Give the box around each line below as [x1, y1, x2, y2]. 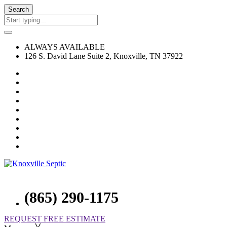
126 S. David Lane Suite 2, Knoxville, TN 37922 [24, 52, 183, 60]
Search [8, 6, 29, 13]
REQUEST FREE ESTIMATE [4, 214, 105, 223]
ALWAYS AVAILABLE [24, 43, 105, 51]
